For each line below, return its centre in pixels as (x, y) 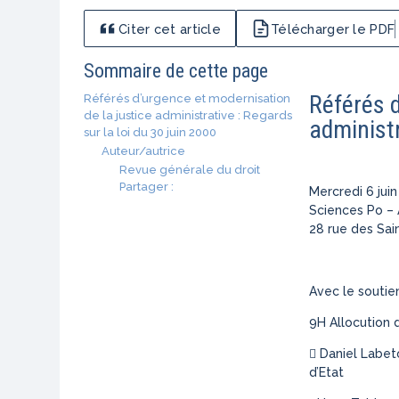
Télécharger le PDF (333, 28)
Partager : (147, 186)
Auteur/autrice (144, 151)
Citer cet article (170, 28)
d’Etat (326, 372)
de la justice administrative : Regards (188, 115)
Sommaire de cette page (176, 70)
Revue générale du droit (190, 169)
